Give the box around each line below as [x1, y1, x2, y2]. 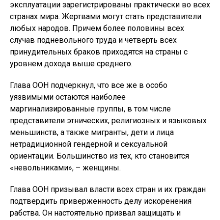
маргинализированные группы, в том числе [10, 104, 171, 113]
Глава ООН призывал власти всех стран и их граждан [10, 185, 206, 194]
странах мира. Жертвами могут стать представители [10, 12, 201, 21]
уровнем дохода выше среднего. [10, 59, 133, 68]
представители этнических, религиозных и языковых [10, 116, 207, 125]
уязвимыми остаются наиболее [10, 92, 126, 102]
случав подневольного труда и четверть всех [10, 35, 177, 45]
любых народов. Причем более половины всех [10, 24, 184, 33]
